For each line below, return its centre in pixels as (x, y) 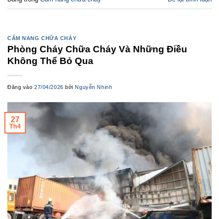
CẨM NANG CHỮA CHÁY (42, 38)
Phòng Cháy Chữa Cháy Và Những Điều (97, 49)
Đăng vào (21, 87)
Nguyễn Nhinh (94, 87)
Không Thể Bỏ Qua (50, 61)
